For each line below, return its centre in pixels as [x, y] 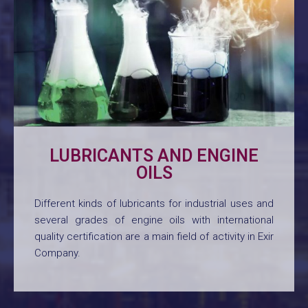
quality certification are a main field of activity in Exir [154, 236]
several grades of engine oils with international [154, 220]
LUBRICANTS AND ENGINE [154, 155]
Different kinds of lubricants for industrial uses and [154, 203]
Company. [57, 253]
